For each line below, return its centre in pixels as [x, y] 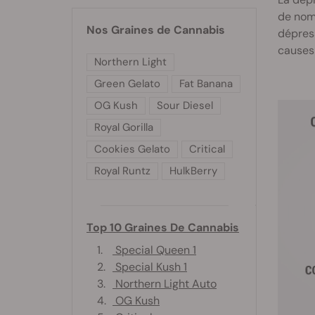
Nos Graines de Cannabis [156, 30]
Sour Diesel [185, 105]
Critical [207, 149]
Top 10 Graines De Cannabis [163, 227]
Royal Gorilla [124, 127]
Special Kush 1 [150, 266]
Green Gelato [127, 83]
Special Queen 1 [154, 250]
